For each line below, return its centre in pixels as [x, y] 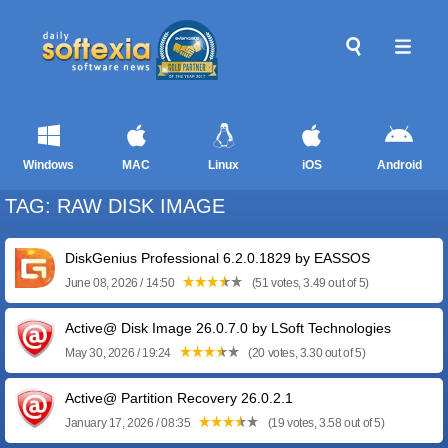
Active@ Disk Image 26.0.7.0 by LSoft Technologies [228, 328]
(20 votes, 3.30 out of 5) [305, 353]
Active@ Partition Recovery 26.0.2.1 [179, 398]
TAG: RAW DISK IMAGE [115, 206]
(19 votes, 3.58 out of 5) [325, 423]
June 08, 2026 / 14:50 [121, 283]
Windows [49, 165]
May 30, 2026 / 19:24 [119, 353]
